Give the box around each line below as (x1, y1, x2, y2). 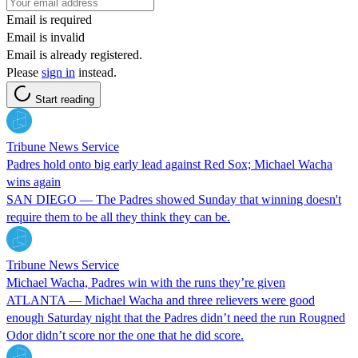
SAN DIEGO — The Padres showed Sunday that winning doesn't (6, 192, 341, 206)
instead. (75, 65, 117, 79)
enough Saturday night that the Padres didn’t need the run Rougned (6, 310, 345, 324)
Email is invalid (6, 30, 85, 44)
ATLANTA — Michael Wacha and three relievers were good (6, 292, 315, 307)
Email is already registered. (6, 47, 142, 62)
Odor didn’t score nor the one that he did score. (6, 328, 244, 342)
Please (6, 65, 42, 79)
